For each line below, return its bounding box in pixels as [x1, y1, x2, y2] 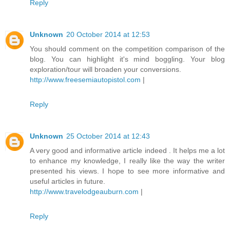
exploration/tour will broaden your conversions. [30, 65, 181, 74]
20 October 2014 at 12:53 [66, 30, 150, 39]
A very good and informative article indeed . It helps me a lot [30, 146, 225, 155]
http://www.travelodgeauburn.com [30, 187, 139, 196]
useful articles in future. [30, 177, 105, 185]
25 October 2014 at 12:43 [66, 132, 150, 140]
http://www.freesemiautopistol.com [30, 75, 141, 84]
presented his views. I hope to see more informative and [30, 167, 225, 175]
